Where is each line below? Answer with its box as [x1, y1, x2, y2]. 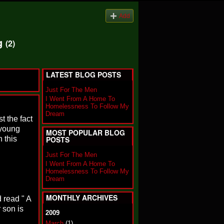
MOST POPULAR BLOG [46, 127, 125, 137]
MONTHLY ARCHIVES [46, 192, 117, 202]
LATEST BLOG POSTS [46, 69, 121, 79]
